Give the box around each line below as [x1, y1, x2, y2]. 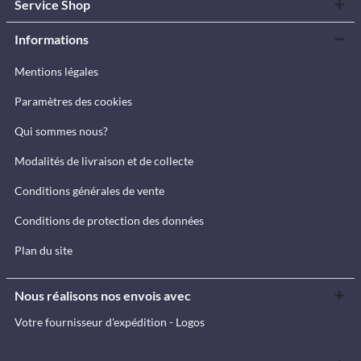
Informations [15, 31, 89, 47]
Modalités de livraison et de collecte [15, 154, 193, 168]
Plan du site [15, 243, 73, 257]
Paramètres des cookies [15, 94, 132, 108]
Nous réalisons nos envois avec [15, 288, 191, 303]
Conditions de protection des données [15, 214, 204, 227]
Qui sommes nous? [15, 124, 108, 138]
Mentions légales [15, 64, 98, 78]
